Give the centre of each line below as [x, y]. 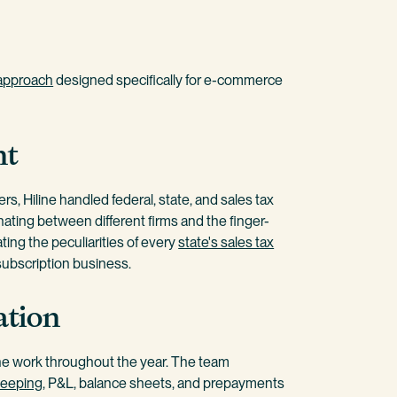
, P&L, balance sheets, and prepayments [164, 384]
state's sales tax [226, 243]
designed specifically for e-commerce [168, 80]
